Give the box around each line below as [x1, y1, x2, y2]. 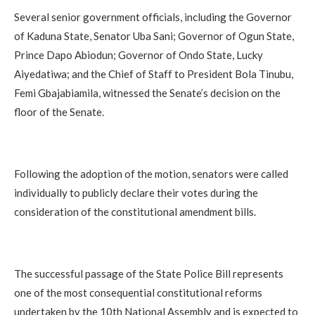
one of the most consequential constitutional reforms [14, 286, 262, 300]
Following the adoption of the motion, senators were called [14, 167, 288, 181]
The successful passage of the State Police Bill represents [14, 267, 283, 281]
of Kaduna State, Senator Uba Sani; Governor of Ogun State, [14, 30, 294, 43]
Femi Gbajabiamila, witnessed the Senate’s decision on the [14, 86, 281, 100]
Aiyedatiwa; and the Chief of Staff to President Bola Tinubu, [14, 67, 293, 81]
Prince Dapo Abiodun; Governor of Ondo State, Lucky [14, 49, 263, 62]
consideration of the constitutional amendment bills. [14, 205, 256, 219]
